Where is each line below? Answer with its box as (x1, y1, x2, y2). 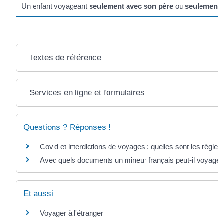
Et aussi (23, 188, 53, 198)
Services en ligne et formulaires (29, 88, 145, 98)
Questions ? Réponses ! (23, 123, 111, 132)
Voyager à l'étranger (40, 208, 103, 217)
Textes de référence (29, 53, 102, 63)
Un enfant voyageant (21, 1, 90, 10)
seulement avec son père (89, 1, 174, 10)
